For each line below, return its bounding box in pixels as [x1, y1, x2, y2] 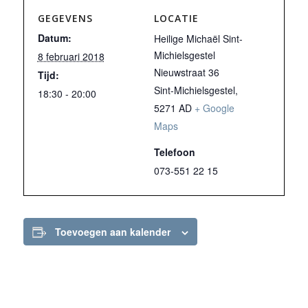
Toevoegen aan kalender [54, 225, 170, 239]
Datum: [37, 31, 71, 45]
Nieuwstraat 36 [154, 65, 219, 79]
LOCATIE [154, 12, 199, 25]
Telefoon [154, 145, 195, 159]
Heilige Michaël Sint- [154, 32, 243, 45]
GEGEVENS [37, 12, 93, 25]
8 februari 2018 [37, 49, 104, 63]
